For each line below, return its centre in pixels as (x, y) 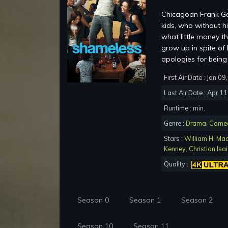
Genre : (175, 123)
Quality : (178, 164)
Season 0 (93, 200)
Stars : (174, 139)
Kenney (175, 149)
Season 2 (197, 200)
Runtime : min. (184, 108)
